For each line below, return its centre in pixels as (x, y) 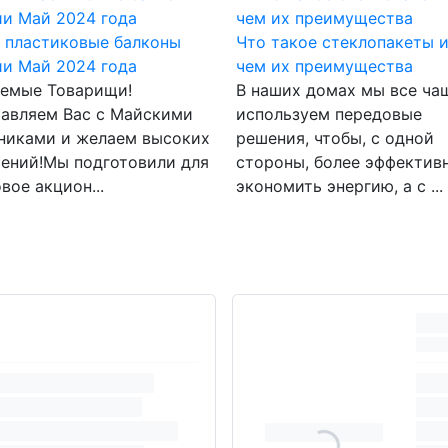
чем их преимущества (324, 66)
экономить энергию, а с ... (339, 186)
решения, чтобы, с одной (335, 138)
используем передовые (329, 114)
